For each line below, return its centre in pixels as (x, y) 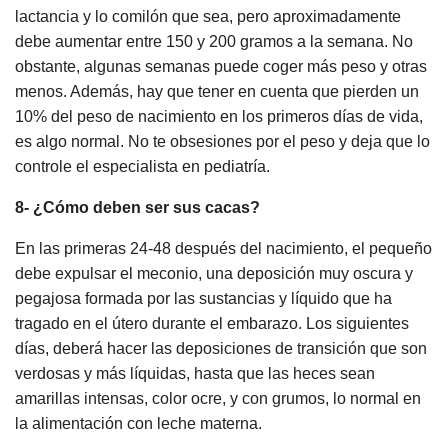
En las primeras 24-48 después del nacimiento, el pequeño (223, 249)
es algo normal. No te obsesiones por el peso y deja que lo (222, 142)
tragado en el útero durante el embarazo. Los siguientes (212, 324)
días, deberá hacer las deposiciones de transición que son (221, 349)
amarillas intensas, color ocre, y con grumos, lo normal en (218, 399)
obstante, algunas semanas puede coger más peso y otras (221, 67)
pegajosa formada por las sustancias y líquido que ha (203, 299)
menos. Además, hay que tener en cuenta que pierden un (217, 92)
